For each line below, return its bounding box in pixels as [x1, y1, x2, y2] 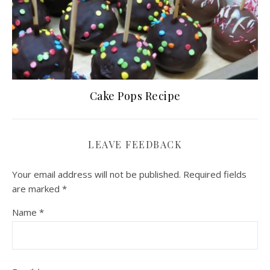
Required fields [183, 168, 246, 181]
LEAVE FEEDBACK [88, 138, 182, 151]
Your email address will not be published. [12, 168, 181, 181]
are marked [12, 183, 62, 195]
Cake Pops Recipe [89, 89, 181, 104]
